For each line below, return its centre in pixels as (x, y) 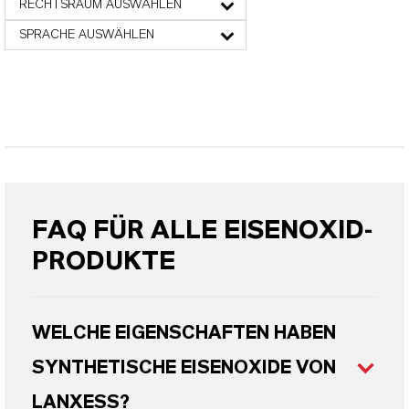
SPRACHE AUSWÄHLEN (87, 35)
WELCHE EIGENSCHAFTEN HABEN (184, 333)
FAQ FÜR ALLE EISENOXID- (202, 231)
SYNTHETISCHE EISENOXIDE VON (184, 368)
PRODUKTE (104, 262)
